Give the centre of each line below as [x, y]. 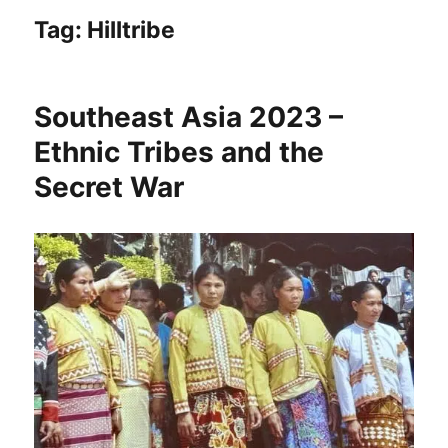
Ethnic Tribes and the [179, 152]
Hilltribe [131, 30]
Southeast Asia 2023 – [189, 117]
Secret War [109, 187]
